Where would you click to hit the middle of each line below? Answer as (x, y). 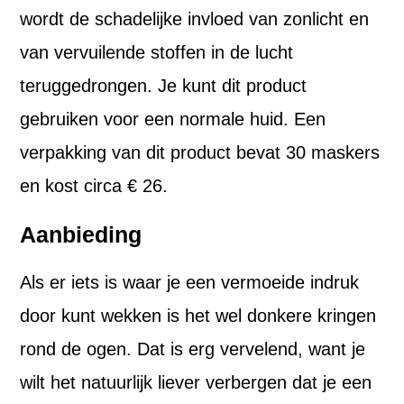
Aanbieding (81, 235)
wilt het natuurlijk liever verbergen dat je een (196, 383)
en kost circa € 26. (94, 186)
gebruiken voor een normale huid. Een (173, 119)
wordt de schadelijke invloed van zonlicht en (195, 19)
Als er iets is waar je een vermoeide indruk (190, 283)
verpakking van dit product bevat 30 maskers (200, 153)
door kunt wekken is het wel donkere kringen (198, 316)
